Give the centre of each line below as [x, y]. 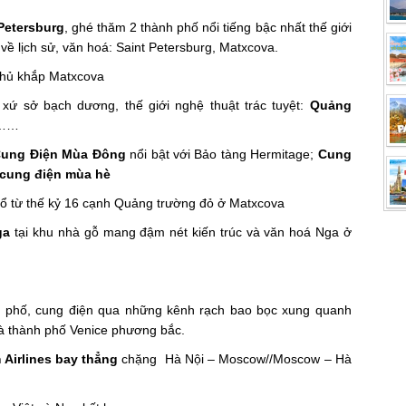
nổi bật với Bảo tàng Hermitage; [222, 154]
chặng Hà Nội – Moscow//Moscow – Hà [235, 359]
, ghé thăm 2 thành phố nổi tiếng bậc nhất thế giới [208, 27]
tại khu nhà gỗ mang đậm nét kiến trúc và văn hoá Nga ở [181, 232]
